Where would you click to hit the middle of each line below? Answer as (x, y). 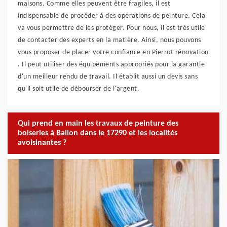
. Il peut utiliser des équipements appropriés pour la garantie (111, 65)
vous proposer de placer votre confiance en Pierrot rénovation (113, 52)
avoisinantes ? (42, 143)
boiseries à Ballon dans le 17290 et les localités (98, 133)
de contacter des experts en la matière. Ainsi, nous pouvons (109, 40)
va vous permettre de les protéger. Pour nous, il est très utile (111, 28)
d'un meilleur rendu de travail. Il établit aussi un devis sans (108, 77)
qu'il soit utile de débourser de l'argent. (79, 89)
